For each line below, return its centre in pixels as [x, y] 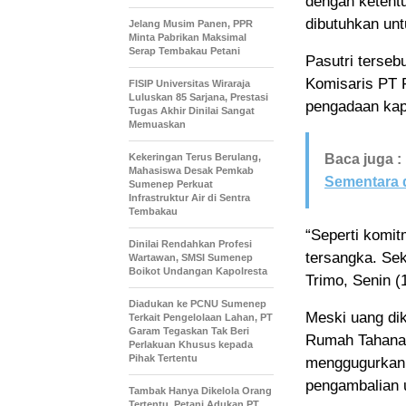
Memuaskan [157, 124]
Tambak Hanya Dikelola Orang [200, 390]
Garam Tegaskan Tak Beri [189, 330]
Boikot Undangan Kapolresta [198, 271]
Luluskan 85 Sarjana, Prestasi [198, 97]
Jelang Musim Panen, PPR [191, 23]
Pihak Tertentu [163, 358]
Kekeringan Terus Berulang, [195, 156]
